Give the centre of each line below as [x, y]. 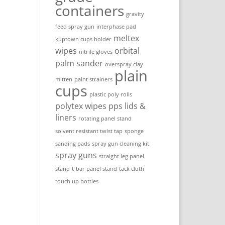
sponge [134, 131]
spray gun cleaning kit [121, 144]
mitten [64, 79]
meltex [127, 38]
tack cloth [132, 169]
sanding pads [73, 144]
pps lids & [127, 106]
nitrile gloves [96, 52]
